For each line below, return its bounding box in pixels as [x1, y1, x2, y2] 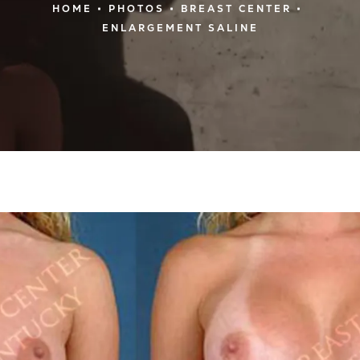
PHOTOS [108, 2, 165, 15]
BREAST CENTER [181, 2, 292, 15]
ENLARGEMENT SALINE [101, 21, 259, 35]
